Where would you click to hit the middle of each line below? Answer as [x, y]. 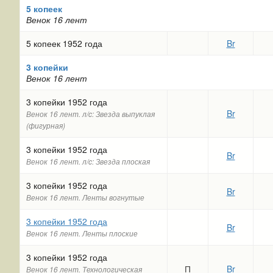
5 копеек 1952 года [64, 43]
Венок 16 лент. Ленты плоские [82, 233]
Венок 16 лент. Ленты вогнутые [85, 197]
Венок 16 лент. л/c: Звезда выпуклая [90, 114]
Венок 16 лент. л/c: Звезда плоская [88, 161]
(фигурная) [46, 126]
